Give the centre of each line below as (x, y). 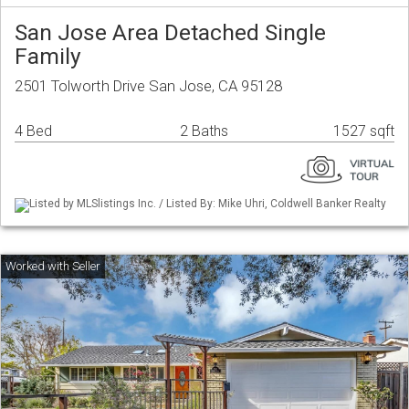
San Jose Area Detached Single (170, 33)
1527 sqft (364, 131)
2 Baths (204, 131)
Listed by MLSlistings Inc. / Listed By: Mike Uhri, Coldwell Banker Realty (208, 204)
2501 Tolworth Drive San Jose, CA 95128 (148, 86)
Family (48, 57)
